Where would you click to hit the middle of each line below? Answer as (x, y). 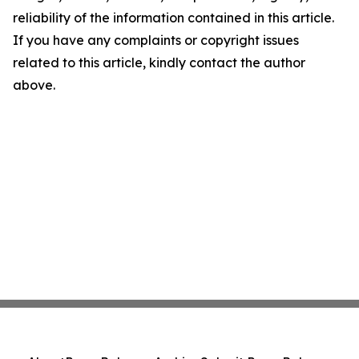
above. (34, 85)
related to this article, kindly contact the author (159, 63)
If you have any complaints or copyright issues (156, 40)
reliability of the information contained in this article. (173, 18)
